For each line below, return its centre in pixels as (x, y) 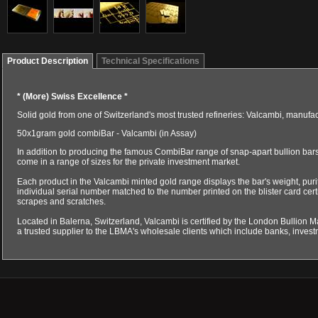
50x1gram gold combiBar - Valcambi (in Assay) (107, 133)
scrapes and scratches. (61, 202)
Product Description (48, 61)
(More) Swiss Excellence (72, 97)
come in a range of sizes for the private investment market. (128, 162)
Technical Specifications (150, 61)
